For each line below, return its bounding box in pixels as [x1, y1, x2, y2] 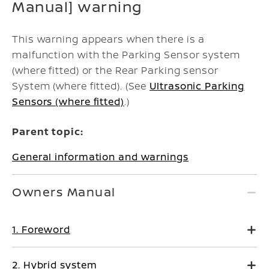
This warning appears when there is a [12, 32, 205, 46]
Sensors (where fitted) [12, 95, 124, 108]
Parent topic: [12, 125, 83, 138]
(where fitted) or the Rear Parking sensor [12, 64, 219, 77]
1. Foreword [12, 223, 70, 236]
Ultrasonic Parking [150, 79, 244, 92]
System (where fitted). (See [12, 79, 150, 92]
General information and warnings [12, 150, 189, 163]
